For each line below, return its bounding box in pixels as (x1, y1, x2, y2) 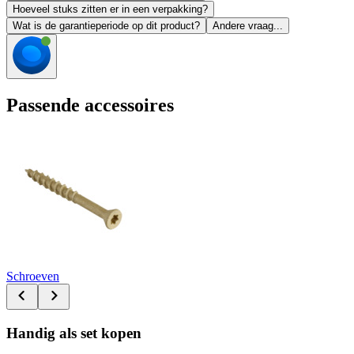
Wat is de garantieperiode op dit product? (13, 20, 200, 32)
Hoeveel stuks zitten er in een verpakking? (13, 3, 208, 16)
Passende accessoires (6, 95, 174, 116)
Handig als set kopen (6, 324, 141, 341)
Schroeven (6, 269, 59, 283)
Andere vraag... (213, 20, 283, 32)
